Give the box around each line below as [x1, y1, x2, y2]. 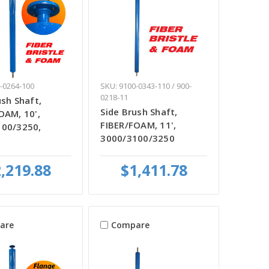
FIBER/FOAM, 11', [100, 119, 177, 131]
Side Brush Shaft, [100, 106, 178, 118]
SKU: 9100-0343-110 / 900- [100, 80, 192, 92]
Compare [111, 219, 150, 231]
